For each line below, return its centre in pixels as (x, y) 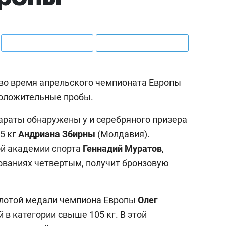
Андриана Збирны (57, 134)
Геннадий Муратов (122, 148)
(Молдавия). (123, 134)
